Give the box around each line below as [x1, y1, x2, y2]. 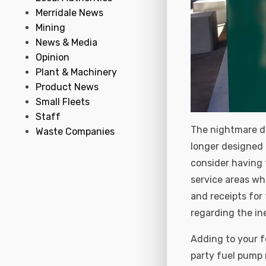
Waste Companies [36, 126, 115, 137]
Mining [36, 22, 65, 33]
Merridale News [36, 7, 103, 18]
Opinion [36, 52, 69, 63]
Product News [36, 81, 99, 93]
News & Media [36, 37, 97, 48]
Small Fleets [36, 96, 90, 107]
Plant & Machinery [36, 66, 117, 78]
